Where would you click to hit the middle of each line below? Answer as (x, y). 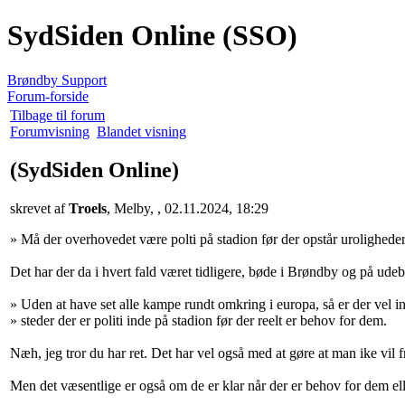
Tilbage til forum (57, 115)
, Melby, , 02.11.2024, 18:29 (188, 208)
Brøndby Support (57, 80)
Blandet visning (141, 131)
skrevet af (39, 208)
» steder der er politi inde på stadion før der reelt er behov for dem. (198, 320)
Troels (88, 208)
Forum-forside (48, 96)
